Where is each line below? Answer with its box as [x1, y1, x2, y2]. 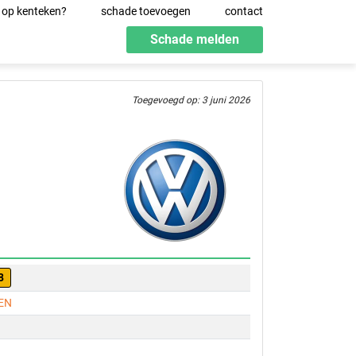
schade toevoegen [101, 5, 191, 17]
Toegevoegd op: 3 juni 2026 [132, 95, 250, 106]
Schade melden [150, 32, 239, 47]
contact [225, 5, 263, 17]
